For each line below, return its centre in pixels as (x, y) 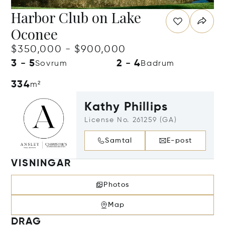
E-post (180, 141)
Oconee (35, 34)
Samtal (119, 141)
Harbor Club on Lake (76, 17)
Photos (117, 185)
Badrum (158, 64)
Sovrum (51, 64)
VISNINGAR (41, 164)
